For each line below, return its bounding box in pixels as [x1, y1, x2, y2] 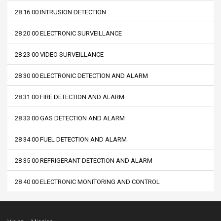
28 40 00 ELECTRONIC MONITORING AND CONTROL [15, 178, 160, 185]
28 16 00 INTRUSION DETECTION [15, 8, 106, 16]
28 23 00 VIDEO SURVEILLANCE [15, 50, 104, 58]
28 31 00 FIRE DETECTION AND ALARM [15, 93, 124, 101]
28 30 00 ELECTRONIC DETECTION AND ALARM [15, 72, 148, 79]
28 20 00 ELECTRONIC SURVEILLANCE [15, 29, 122, 37]
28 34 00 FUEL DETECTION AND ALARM [15, 135, 127, 143]
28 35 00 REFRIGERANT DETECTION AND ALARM [15, 156, 152, 164]
